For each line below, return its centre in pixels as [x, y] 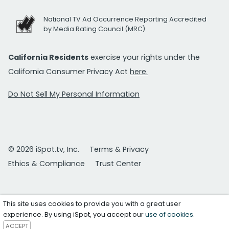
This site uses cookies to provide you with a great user [92, 204]
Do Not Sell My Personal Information [74, 94]
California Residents [48, 57]
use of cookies [169, 215]
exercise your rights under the [144, 57]
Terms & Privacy [119, 149]
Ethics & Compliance [47, 164]
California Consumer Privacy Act [69, 72]
